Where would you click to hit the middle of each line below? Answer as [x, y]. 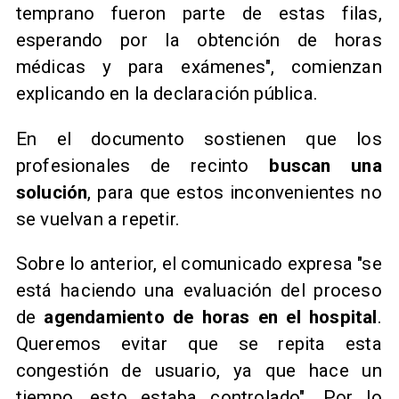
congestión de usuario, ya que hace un [199, 371]
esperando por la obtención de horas [199, 41]
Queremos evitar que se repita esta [199, 344]
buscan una [315, 165]
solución [52, 192]
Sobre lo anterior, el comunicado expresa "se [199, 264]
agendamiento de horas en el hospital [211, 318]
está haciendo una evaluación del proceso [199, 291]
